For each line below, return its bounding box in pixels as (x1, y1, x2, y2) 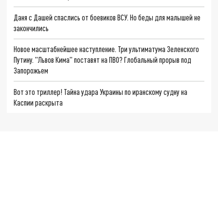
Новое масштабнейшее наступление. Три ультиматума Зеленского (14, 44, 200, 54)
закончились (14, 23, 49, 33)
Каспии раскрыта (14, 98, 63, 108)
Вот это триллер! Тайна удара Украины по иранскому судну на (14, 87, 188, 97)
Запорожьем (14, 66, 49, 75)
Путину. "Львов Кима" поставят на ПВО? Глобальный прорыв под (14, 55, 192, 65)
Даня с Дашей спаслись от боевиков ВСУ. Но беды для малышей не (14, 12, 201, 22)
